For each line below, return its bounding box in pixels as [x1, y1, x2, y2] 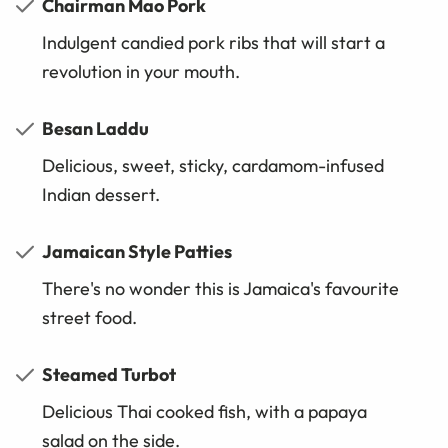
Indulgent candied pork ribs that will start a [42, 31, 385, 55]
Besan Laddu [42, 117, 149, 141]
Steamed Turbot [42, 363, 176, 387]
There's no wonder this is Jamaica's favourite [42, 277, 399, 301]
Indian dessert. [42, 183, 160, 207]
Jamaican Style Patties [42, 240, 232, 264]
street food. [42, 306, 137, 330]
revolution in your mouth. [42, 60, 240, 84]
